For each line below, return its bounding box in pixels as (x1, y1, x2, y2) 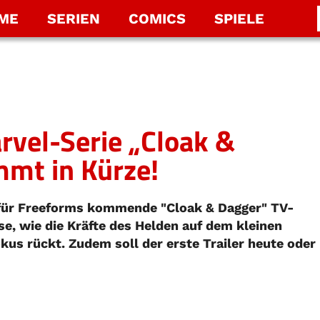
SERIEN (46, 10, 100, 27)
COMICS (128, 10, 186, 27)
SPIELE (214, 10, 264, 27)
